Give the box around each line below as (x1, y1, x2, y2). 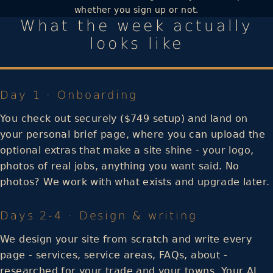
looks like (89, 35, 184, 52)
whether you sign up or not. (74, 5, 199, 15)
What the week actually (19, 17, 253, 35)
